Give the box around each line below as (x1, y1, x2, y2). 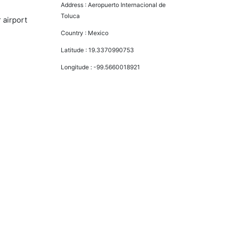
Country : (61, 29, 88, 37)
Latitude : (61, 46, 89, 54)
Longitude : (61, 63, 94, 71)
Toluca (61, 12, 80, 20)
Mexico (88, 29, 109, 37)
